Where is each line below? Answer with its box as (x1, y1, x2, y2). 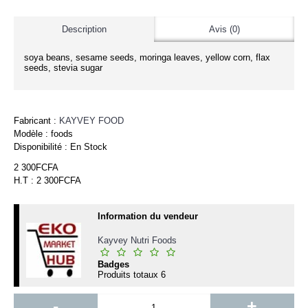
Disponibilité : (14, 142, 70, 152)
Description (61, 24, 107, 34)
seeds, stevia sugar (24, 63, 102, 73)
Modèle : (14, 129, 51, 139)
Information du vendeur (98, 211, 198, 221)
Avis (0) (208, 24, 240, 34)
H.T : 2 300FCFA (14, 175, 81, 186)
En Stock (70, 142, 107, 152)
